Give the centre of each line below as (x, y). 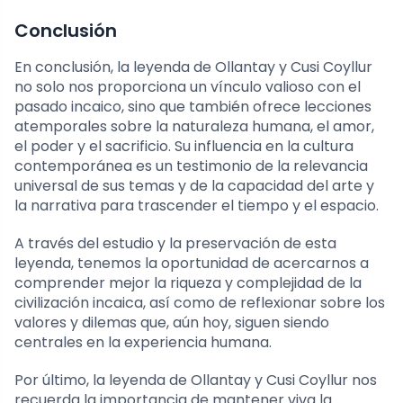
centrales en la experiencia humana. (143, 342)
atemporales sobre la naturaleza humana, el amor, (194, 126)
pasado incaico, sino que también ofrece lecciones (193, 106)
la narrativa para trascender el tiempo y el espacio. (197, 205)
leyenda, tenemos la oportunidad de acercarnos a (192, 263)
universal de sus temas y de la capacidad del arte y (194, 185)
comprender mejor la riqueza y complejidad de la (188, 282)
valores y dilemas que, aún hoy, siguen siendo (172, 322)
